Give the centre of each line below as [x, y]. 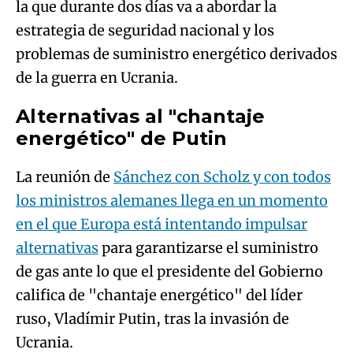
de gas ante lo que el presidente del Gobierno [169, 271]
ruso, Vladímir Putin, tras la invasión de [152, 319]
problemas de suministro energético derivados [176, 54]
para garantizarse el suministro [208, 248]
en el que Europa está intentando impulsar [162, 224]
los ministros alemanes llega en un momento [172, 201]
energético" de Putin [121, 138]
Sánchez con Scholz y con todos [222, 177]
